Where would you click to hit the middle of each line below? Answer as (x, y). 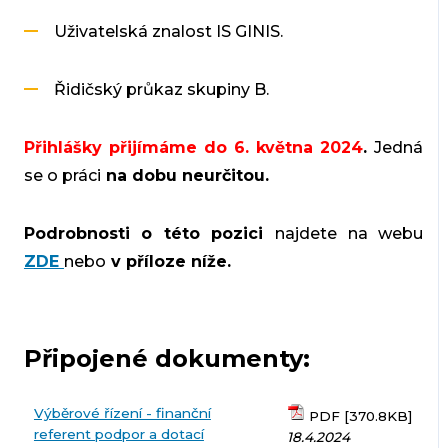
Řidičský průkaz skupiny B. (161, 89)
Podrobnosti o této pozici (149, 233)
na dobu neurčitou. (184, 175)
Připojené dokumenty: (166, 358)
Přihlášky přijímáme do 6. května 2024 (193, 147)
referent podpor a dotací (118, 433)
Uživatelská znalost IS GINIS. (168, 31)
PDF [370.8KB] (358, 415)
